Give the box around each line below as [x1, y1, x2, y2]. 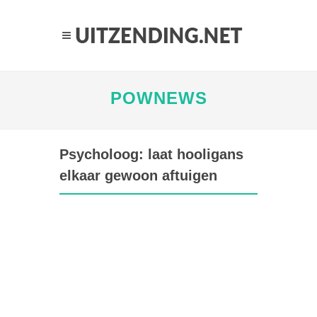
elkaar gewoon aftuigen [59, 168, 217, 183]
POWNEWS [110, 88, 207, 108]
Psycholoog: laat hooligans [59, 146, 243, 162]
